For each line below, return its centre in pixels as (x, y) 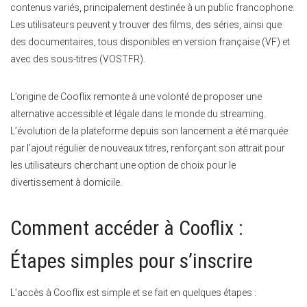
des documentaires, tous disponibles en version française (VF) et (150, 41)
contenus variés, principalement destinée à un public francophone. (152, 7)
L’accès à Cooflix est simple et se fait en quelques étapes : (133, 292)
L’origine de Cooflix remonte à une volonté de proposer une (136, 96)
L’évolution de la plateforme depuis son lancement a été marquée (149, 131)
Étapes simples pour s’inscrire (132, 260)
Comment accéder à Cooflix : (127, 228)
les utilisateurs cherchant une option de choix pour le (123, 165)
